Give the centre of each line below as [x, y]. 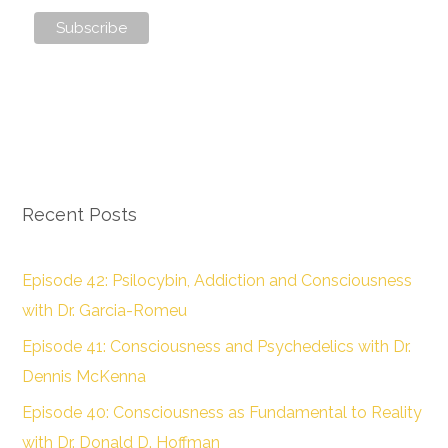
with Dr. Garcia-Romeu [104, 310]
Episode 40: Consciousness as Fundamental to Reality [221, 412]
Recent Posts [79, 214]
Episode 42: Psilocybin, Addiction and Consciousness [216, 280]
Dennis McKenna [83, 376]
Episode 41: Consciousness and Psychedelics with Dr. [216, 346]
